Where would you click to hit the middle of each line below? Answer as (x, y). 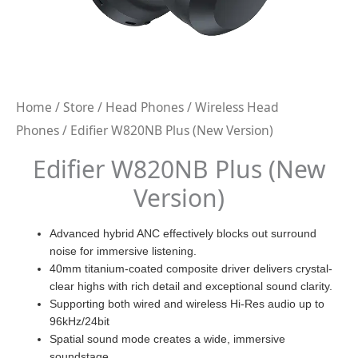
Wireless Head (237, 107)
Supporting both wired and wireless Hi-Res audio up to (187, 303)
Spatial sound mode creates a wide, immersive (167, 338)
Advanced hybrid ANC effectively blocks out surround (183, 233)
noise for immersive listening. (123, 251)
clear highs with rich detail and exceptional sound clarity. (191, 286)
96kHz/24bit (80, 321)
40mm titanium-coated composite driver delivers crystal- (191, 268)
